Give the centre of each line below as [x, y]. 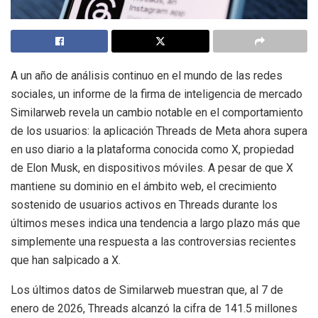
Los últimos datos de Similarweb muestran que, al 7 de [147, 290]
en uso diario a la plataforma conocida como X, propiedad [152, 149]
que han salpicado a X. [66, 260]
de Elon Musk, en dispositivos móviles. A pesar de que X [152, 168]
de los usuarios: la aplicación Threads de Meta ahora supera [159, 131]
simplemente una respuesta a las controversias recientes [153, 241]
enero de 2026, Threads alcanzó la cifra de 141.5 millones [154, 308]
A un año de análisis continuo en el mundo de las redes [147, 75]
